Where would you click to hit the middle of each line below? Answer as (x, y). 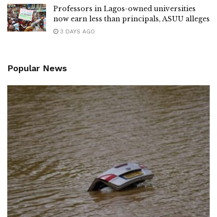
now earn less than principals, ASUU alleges (132, 19)
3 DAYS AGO (77, 31)
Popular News (37, 68)
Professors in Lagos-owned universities (124, 8)
